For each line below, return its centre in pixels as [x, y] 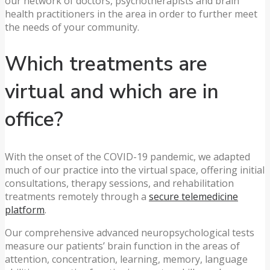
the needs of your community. [72, 27]
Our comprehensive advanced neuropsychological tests [130, 233]
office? [34, 120]
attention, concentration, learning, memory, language [126, 259]
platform [25, 210]
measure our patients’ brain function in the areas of [122, 246]
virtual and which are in [112, 92]
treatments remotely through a [77, 197]
